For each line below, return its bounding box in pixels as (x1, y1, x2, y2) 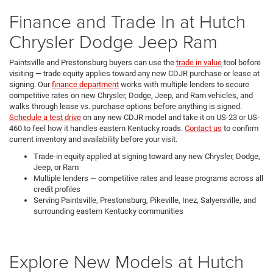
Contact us (185, 124, 222, 133)
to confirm (222, 124, 258, 133)
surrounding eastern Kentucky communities (34, 207, 183, 216)
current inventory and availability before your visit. (9, 135, 177, 144)
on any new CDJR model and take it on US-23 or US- (81, 113, 260, 122)
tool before (222, 58, 261, 68)
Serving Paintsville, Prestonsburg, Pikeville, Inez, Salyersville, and (34, 196, 256, 205)
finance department (52, 80, 119, 90)
